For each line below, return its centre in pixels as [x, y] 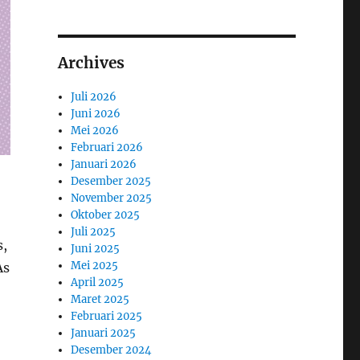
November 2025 [112, 198]
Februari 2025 [107, 316]
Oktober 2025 [106, 215]
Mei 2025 [95, 265]
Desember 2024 [111, 350]
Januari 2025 [104, 333]
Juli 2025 [94, 231]
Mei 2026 [95, 130]
